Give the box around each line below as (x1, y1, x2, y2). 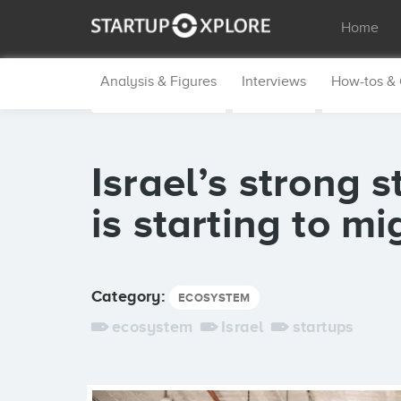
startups (292, 318, 354, 336)
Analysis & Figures (100, 73, 217, 90)
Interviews (242, 73, 306, 90)
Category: (91, 287, 169, 305)
